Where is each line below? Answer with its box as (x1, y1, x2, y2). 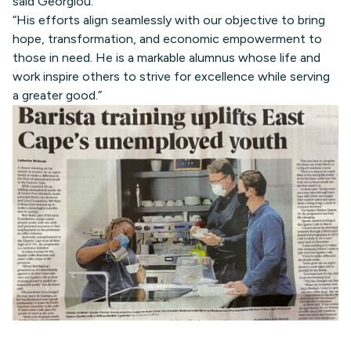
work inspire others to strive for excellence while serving (13, 68, 330, 84)
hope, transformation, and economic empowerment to (13, 31, 322, 46)
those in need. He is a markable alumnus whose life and (13, 49, 320, 65)
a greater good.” (13, 87, 102, 103)
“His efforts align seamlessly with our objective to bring (13, 12, 325, 27)
